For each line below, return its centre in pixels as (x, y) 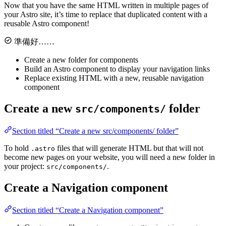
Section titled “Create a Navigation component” (88, 210)
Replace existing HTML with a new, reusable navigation (114, 78)
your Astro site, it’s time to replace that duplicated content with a (106, 15)
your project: (25, 166)
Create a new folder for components (81, 60)
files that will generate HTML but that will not (129, 148)
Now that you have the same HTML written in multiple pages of (106, 6)
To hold (17, 148)
